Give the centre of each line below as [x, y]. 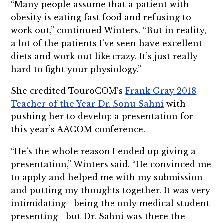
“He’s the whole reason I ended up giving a [104, 152]
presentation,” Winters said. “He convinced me [111, 165]
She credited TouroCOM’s [68, 91]
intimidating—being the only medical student [111, 203]
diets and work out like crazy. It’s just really [105, 56]
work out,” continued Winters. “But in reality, [109, 30]
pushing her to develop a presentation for [102, 117]
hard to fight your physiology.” [76, 69]
